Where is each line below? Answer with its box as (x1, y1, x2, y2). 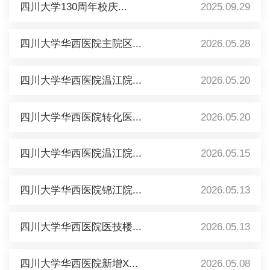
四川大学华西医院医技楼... (19, 221, 142, 233)
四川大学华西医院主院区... (19, 37, 142, 49)
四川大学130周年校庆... (19, 1, 127, 13)
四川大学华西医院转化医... (19, 111, 142, 123)
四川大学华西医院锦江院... (19, 184, 142, 196)
